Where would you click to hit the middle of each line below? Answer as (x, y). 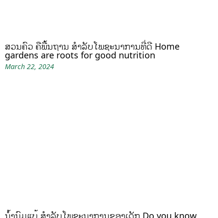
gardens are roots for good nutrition (80, 55)
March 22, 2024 (29, 67)
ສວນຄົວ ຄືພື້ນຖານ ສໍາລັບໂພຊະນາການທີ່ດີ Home (92, 46)
